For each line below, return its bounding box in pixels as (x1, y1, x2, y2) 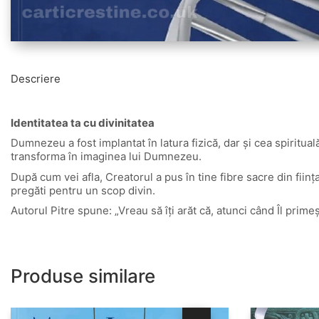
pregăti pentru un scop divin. (11, 183, 155, 197)
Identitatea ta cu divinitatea (11, 115, 155, 130)
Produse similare (11, 265, 155, 288)
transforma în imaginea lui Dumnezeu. (11, 150, 202, 164)
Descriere (11, 72, 61, 86)
